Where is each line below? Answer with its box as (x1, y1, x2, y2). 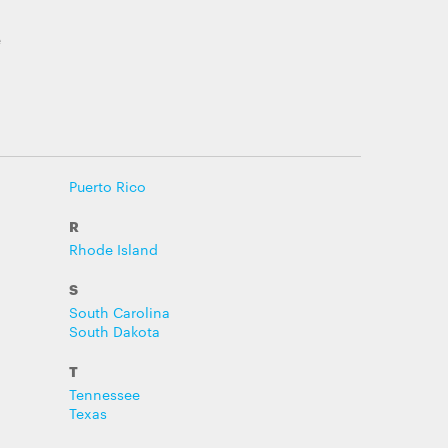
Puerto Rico (68, 176, 146, 196)
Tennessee (68, 384, 140, 404)
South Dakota (68, 321, 160, 341)
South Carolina (68, 302, 170, 322)
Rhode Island (68, 239, 158, 259)
